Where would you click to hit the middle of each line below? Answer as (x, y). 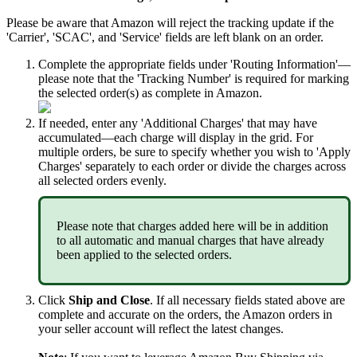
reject (193, 23)
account (114, 329)
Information (306, 65)
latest (224, 329)
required (266, 79)
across (330, 167)
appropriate (137, 65)
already (306, 241)
